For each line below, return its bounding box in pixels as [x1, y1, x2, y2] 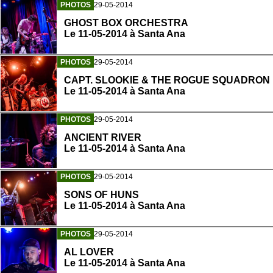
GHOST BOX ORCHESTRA [64, 18, 188, 29]
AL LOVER [64, 247, 114, 258]
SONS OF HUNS [64, 190, 139, 200]
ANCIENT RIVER [64, 132, 141, 143]
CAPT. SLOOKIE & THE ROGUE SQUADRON [64, 75, 270, 86]
